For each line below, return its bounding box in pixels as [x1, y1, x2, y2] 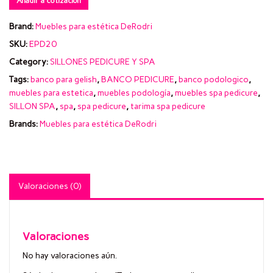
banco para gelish [30, 74, 97, 85]
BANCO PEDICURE [101, 74, 174, 85]
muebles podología [97, 87, 171, 98]
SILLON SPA [9, 101, 55, 112]
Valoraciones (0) [18, 181, 81, 192]
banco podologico [179, 74, 249, 85]
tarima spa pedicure [130, 101, 205, 112]
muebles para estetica [9, 87, 93, 98]
